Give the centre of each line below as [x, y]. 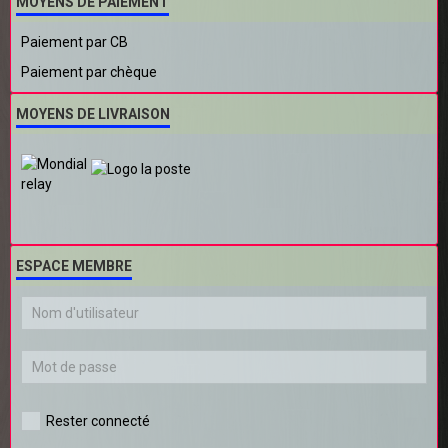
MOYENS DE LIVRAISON [93, 113]
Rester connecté [98, 420]
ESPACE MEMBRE [74, 265]
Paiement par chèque [89, 71]
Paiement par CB [74, 41]
